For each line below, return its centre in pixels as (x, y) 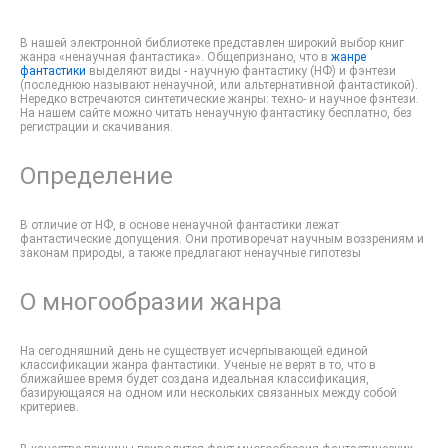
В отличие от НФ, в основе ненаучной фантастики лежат (179, 225)
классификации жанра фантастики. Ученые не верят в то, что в (198, 365)
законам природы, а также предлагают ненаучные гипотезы (190, 253)
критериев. (49, 407)
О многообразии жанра (151, 302)
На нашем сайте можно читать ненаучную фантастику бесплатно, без (216, 113)
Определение (96, 176)
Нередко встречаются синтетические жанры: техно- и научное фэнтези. (219, 99)
